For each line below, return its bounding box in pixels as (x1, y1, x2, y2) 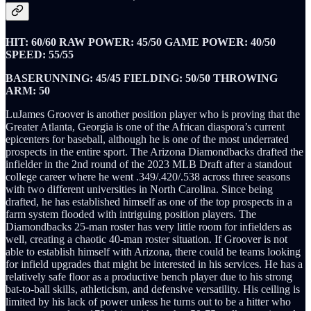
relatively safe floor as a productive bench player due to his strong (6, 270, 292, 283)
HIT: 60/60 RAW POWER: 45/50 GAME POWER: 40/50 (6, 35, 276, 48)
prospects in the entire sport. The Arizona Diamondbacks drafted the (6, 145, 303, 158)
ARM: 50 (6, 84, 50, 96)
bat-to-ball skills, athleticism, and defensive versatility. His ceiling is (6, 283, 300, 295)
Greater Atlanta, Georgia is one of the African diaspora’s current (6, 120, 285, 133)
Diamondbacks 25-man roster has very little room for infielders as (6, 220, 292, 233)
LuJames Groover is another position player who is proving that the (6, 108, 300, 120)
